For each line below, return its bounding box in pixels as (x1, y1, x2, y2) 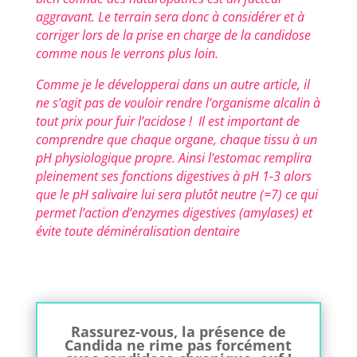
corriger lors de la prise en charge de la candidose (35, 26, 311, 45)
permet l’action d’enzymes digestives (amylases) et (35, 204, 312, 222)
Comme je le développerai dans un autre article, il (35, 76, 310, 94)
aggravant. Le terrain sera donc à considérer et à (35, 8, 304, 26)
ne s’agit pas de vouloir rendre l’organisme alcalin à (35, 94, 320, 112)
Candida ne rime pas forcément (65, 335, 292, 355)
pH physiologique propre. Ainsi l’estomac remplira (35, 149, 312, 167)
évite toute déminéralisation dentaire (35, 222, 243, 241)
